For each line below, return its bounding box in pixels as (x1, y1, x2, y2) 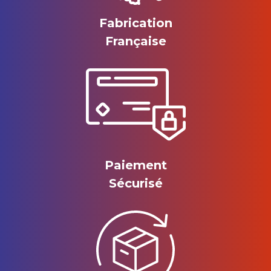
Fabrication (99, 16, 172, 31)
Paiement (104, 158, 167, 173)
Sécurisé (108, 176, 163, 191)
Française (105, 34, 166, 49)
